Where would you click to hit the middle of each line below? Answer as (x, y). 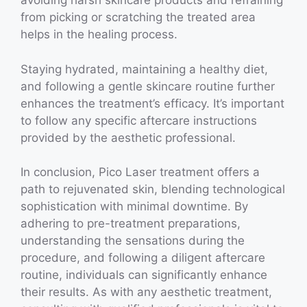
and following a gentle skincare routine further (148, 86)
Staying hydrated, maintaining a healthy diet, (144, 69)
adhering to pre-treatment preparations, (131, 224)
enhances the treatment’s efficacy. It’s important (152, 103)
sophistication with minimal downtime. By (134, 207)
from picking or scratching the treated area (138, 17)
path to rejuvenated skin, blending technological (153, 189)
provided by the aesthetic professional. (128, 137)
